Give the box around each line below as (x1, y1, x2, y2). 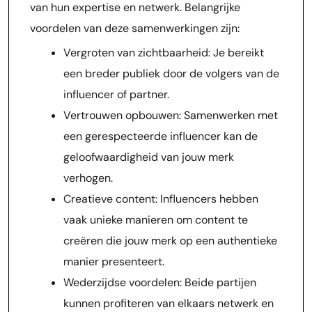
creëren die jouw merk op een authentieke (63, 233, 277, 248)
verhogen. (63, 171, 113, 185)
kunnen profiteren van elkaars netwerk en (63, 296, 274, 311)
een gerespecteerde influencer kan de (63, 129, 258, 143)
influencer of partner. (63, 87, 169, 102)
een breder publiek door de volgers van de (63, 66, 279, 81)
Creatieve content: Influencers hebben (63, 192, 258, 206)
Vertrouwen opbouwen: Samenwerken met (63, 108, 278, 123)
